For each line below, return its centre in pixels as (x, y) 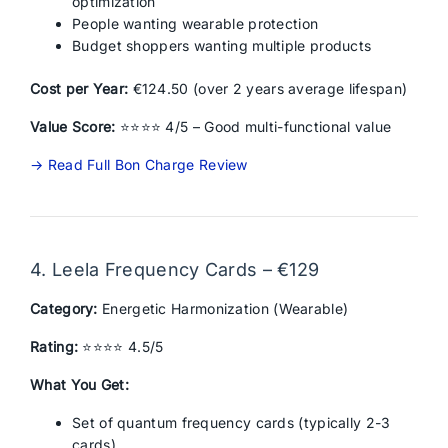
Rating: (54, 346)
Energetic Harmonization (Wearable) (223, 308)
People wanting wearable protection (195, 23)
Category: (64, 308)
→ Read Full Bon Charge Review (139, 164)
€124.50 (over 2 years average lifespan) (268, 88)
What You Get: (79, 384)
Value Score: (73, 126)
